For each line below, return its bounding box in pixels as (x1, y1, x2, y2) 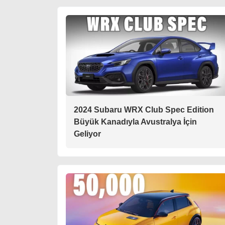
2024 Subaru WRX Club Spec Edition (74, 105, 214, 114)
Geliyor (74, 130, 101, 138)
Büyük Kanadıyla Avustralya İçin (74, 118, 197, 126)
